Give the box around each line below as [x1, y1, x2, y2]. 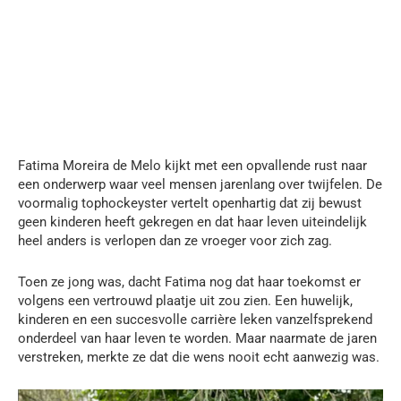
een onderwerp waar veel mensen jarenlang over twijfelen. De [18, 175, 382, 192]
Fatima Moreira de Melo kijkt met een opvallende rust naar [18, 157, 367, 174]
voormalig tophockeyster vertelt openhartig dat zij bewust [18, 194, 362, 211]
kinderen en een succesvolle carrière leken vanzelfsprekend [18, 311, 372, 328]
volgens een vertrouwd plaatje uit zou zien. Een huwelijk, [18, 292, 353, 309]
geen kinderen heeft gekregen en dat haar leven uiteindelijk [18, 213, 367, 230]
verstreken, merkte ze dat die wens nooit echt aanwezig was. [18, 348, 380, 365]
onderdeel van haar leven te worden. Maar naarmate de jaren [18, 329, 377, 346]
